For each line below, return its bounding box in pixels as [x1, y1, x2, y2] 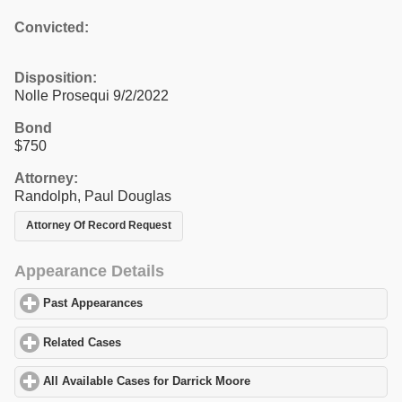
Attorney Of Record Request [26, 219, 171, 232]
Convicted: [14, 19, 89, 35]
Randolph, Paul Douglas [14, 188, 171, 204]
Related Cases [43, 336, 122, 349]
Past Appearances [43, 297, 144, 310]
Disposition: [14, 69, 97, 85]
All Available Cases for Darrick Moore [43, 375, 251, 389]
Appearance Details [14, 261, 164, 280]
